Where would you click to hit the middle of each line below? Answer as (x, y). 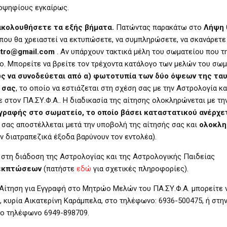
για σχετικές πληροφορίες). (141, 168)
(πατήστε (59, 168)
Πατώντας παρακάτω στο (159, 27)
